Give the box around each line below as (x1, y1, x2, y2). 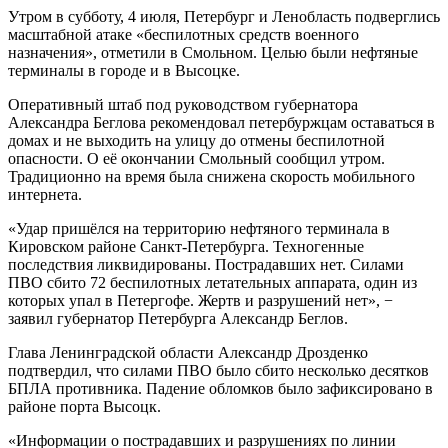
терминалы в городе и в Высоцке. (8, 61, 240, 79)
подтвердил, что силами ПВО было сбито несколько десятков (8, 361, 429, 379)
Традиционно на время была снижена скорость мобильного (8, 167, 415, 185)
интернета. (8, 185, 82, 203)
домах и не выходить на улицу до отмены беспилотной (8, 131, 385, 149)
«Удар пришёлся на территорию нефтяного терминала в (8, 219, 390, 237)
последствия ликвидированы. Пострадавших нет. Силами (8, 255, 404, 273)
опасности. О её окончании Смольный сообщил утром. (8, 149, 385, 167)
